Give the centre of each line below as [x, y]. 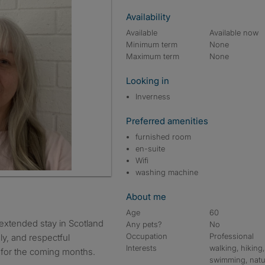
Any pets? [144, 224]
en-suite [150, 148]
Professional [232, 236]
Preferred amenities [167, 121]
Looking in [148, 81]
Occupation [147, 236]
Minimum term [152, 44]
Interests [141, 248]
